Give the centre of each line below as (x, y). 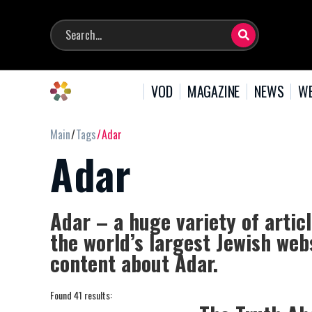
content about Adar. (134, 263)
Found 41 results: (81, 295)
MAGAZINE (213, 91)
